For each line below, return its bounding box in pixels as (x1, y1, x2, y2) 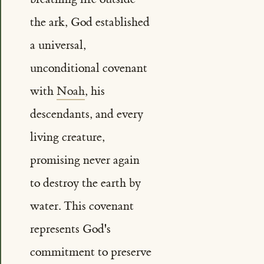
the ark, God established (29, 15, 150, 30)
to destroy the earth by (29, 176, 141, 191)
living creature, (29, 130, 105, 145)
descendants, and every (29, 107, 143, 122)
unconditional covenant (29, 61, 147, 76)
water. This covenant (29, 199, 134, 214)
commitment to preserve (29, 245, 151, 260)
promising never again (29, 153, 140, 168)
